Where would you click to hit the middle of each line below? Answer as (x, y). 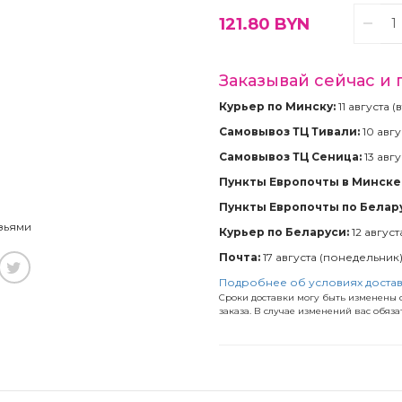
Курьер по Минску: (277, 106)
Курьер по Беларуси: (284, 232)
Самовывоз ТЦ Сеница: (290, 156)
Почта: (240, 257)
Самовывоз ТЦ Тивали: (289, 131)
